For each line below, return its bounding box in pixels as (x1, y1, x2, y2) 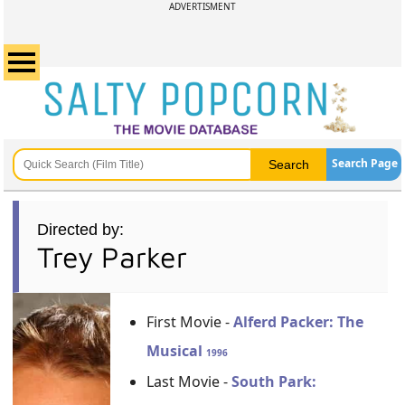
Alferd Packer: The (233, 312, 364, 332)
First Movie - (146, 312, 234, 332)
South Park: (231, 372, 317, 391)
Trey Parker (37, 240, 188, 274)
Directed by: (37, 221, 125, 239)
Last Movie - (146, 372, 232, 391)
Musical (146, 341, 207, 361)
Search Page (331, 155, 398, 171)
